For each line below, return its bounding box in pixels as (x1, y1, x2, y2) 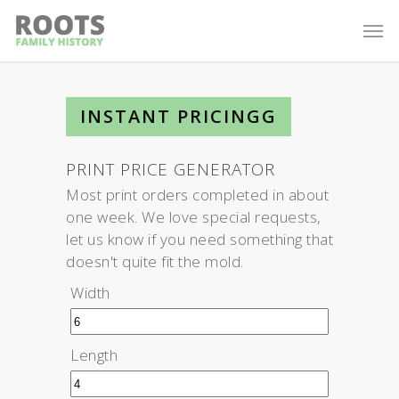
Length (70, 345, 118, 365)
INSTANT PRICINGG (80, 104, 277, 128)
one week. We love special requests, (66, 207, 322, 227)
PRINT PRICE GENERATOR (66, 158, 275, 180)
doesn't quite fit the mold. (66, 251, 244, 272)
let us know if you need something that (66, 229, 333, 249)
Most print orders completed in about (66, 184, 329, 205)
